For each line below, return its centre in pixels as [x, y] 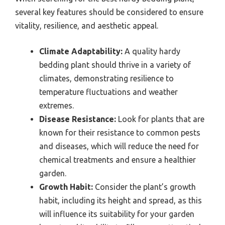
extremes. [57, 105]
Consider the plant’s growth [144, 187]
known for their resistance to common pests [120, 132]
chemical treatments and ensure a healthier [118, 159]
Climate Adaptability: [81, 51]
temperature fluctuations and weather [108, 92]
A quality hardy [151, 51]
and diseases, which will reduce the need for [119, 146]
